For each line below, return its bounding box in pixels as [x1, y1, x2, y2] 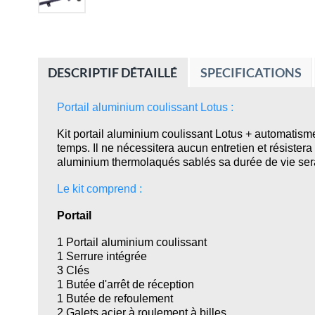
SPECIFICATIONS [200, 65, 302, 81]
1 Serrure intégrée [56, 249, 147, 262]
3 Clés [56, 263, 89, 276]
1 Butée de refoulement [56, 291, 173, 304]
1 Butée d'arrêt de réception [56, 277, 194, 290]
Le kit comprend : [56, 182, 142, 195]
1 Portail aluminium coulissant [56, 235, 207, 248]
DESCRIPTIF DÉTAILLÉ [48, 65, 178, 81]
